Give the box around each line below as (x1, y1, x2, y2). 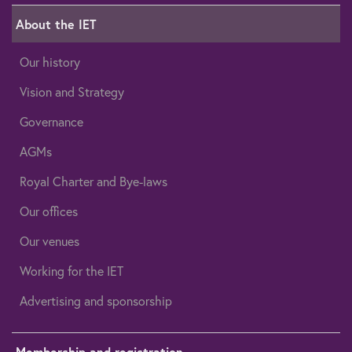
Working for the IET (20, 263, 123, 280)
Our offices (20, 203, 78, 220)
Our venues (20, 233, 79, 250)
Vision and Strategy (20, 84, 124, 101)
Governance (20, 114, 83, 130)
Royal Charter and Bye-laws (20, 174, 167, 190)
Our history (20, 54, 80, 71)
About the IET (16, 16, 97, 33)
